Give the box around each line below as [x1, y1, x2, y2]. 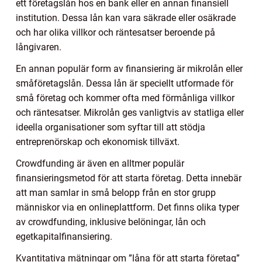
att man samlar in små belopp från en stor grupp [16, 187, 216, 199]
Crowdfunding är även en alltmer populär [16, 158, 184, 170]
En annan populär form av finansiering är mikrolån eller [16, 63, 243, 75]
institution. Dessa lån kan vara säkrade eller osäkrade [16, 12, 236, 24]
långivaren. [16, 42, 61, 53]
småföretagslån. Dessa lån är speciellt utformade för [16, 78, 233, 89]
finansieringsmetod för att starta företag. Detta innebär [16, 173, 242, 184]
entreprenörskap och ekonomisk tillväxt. [16, 136, 180, 148]
